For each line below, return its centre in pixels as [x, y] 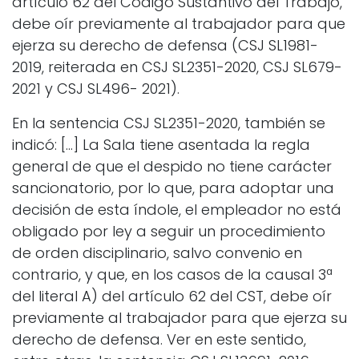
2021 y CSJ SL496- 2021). [96, 89]
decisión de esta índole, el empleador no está [177, 210]
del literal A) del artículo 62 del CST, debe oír [172, 296]
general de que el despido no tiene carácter [172, 167]
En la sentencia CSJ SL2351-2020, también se [169, 123]
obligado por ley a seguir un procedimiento [169, 232]
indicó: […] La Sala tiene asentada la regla [161, 145]
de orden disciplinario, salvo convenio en [157, 253]
